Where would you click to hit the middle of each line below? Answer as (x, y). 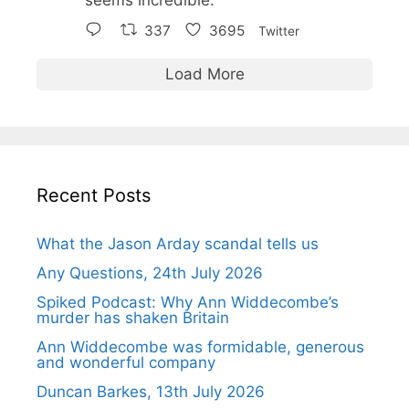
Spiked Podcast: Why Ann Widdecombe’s (188, 302)
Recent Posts (94, 195)
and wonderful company (126, 362)
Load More (204, 73)
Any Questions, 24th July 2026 (150, 273)
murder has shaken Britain (133, 317)
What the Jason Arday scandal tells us (178, 243)
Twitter (279, 31)
